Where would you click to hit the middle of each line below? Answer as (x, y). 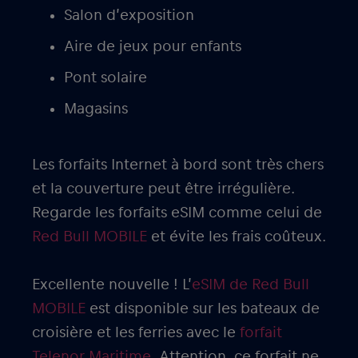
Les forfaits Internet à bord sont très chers (178, 164)
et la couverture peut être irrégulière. (163, 188)
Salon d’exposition (129, 15)
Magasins (96, 108)
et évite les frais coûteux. (237, 236)
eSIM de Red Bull (251, 284)
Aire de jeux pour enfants (153, 46)
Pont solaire (105, 77)
